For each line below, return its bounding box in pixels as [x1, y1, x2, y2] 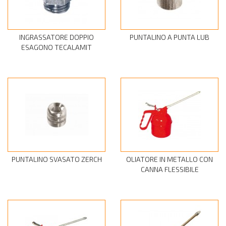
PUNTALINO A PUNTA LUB [130, 33, 209, 42]
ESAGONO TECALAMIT [21, 43, 92, 52]
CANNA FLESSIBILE [140, 165, 199, 174]
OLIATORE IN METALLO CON [126, 155, 213, 164]
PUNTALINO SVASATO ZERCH [11, 155, 102, 164]
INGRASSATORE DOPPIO [19, 33, 94, 42]
